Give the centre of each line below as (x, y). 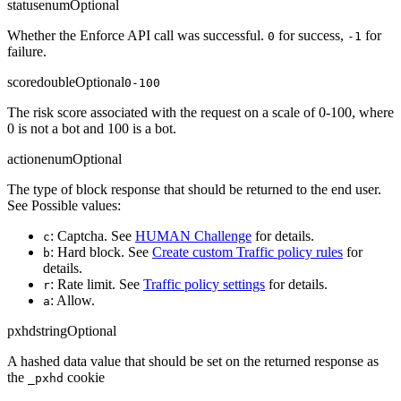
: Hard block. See (101, 252)
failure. (27, 52)
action (24, 159)
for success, (311, 36)
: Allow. (73, 301)
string (51, 331)
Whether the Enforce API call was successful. (137, 36)
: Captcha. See (93, 236)
